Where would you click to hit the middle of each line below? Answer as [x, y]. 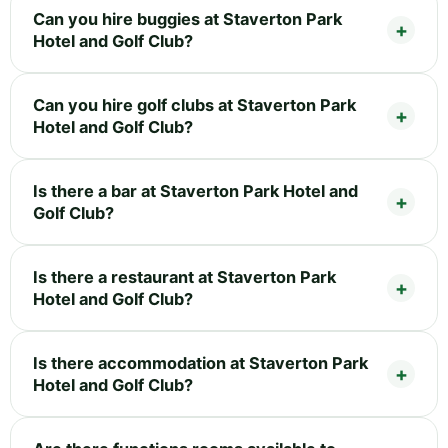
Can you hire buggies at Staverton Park [187, 18]
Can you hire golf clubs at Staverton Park [194, 104]
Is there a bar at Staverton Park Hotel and [195, 190]
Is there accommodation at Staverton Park [200, 362]
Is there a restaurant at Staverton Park [184, 276]
